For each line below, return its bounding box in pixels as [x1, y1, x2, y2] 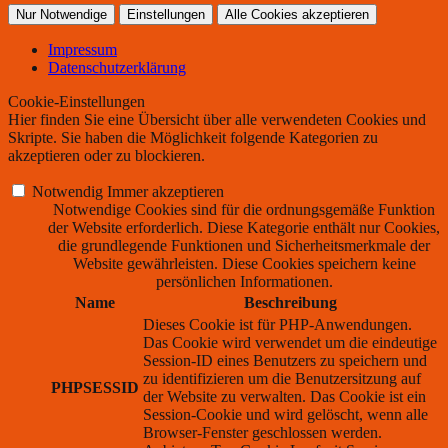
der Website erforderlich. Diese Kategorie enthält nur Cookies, [48, 218, 440, 236]
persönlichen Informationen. [155, 272, 333, 290]
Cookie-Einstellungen [8, 92, 145, 110]
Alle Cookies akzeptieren [225, 6, 369, 22]
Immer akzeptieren [107, 182, 224, 200]
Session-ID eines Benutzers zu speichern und [143, 351, 427, 369]
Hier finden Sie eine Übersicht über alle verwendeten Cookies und [8, 110, 426, 128]
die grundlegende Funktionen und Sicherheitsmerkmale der [58, 236, 430, 254]
